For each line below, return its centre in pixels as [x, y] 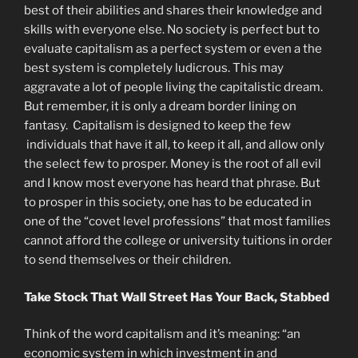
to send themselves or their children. [127, 260]
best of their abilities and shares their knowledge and [173, 11]
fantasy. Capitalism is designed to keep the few [157, 126]
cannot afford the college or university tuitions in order [178, 241]
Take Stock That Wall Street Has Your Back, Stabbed [177, 297]
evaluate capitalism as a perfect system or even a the [173, 49]
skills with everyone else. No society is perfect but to [172, 30]
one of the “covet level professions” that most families [177, 222]
